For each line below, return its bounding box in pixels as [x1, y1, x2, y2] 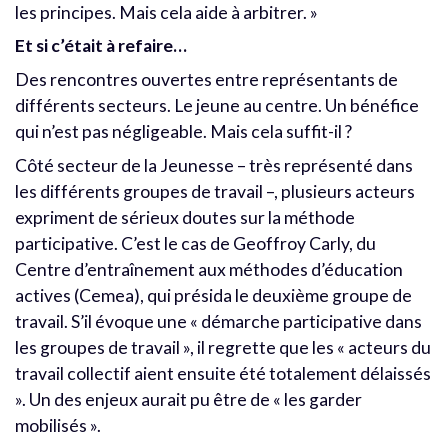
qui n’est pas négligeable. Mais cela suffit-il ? [15, 121, 352, 143]
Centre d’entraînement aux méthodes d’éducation [15, 259, 403, 281]
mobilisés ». [15, 415, 101, 437]
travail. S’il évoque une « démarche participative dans [15, 311, 422, 333]
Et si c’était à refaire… [15, 35, 187, 57]
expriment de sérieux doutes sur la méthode [15, 207, 355, 229]
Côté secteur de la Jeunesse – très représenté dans [15, 155, 413, 177]
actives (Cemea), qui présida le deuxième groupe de [15, 285, 412, 307]
